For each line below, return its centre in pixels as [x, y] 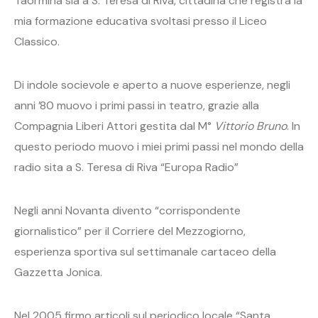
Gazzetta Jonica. [58, 272]
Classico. [37, 41]
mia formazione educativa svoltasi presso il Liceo [141, 21]
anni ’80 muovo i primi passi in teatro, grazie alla [137, 105]
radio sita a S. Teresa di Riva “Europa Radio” [126, 167]
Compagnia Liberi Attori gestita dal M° [114, 126]
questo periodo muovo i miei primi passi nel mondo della [159, 146]
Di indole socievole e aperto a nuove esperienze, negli [152, 84]
